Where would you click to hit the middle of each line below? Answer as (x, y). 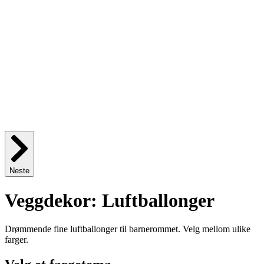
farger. (16, 240)
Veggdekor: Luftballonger (110, 200)
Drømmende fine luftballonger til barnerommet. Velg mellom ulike (128, 229)
